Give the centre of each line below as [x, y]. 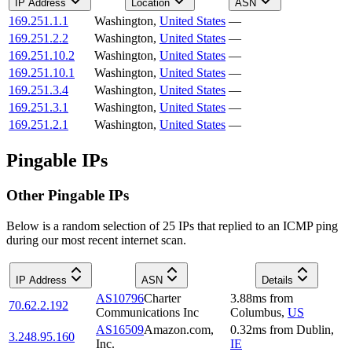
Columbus [256, 312]
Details [277, 280]
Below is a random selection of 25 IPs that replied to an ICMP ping [172, 225]
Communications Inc [147, 312]
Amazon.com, [179, 329]
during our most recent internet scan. [96, 240]
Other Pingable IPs [68, 195]
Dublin [313, 329]
